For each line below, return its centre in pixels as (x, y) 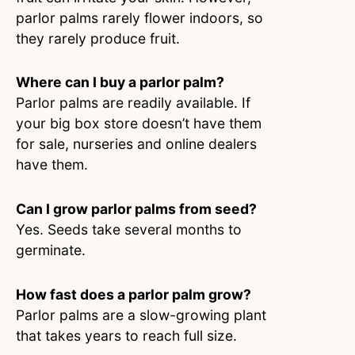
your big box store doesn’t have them (139, 124)
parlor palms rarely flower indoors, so (139, 17)
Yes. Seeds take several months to (129, 230)
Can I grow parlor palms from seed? (138, 209)
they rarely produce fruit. (100, 38)
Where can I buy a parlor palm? (122, 82)
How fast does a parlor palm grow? (135, 295)
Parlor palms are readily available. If (133, 103)
